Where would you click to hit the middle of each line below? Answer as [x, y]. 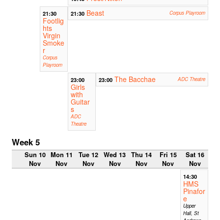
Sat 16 [195, 155]
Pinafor [194, 191]
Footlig [54, 20]
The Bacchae [135, 79]
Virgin [52, 35]
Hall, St [191, 213]
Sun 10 [35, 155]
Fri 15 [168, 155]
